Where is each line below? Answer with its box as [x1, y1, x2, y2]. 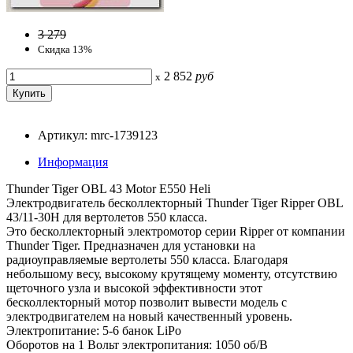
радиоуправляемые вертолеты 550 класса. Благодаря [6, 252, 288, 266]
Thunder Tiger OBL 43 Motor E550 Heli [6, 181, 210, 195]
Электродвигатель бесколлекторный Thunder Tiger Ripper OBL [6, 195, 343, 210]
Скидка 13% [38, 43, 92, 55]
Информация [38, 154, 108, 169]
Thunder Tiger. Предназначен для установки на [6, 238, 255, 252]
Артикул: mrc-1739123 [38, 128, 158, 142]
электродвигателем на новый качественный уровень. [6, 309, 292, 323]
